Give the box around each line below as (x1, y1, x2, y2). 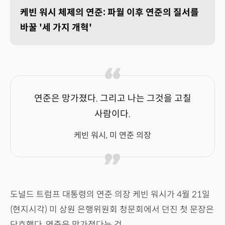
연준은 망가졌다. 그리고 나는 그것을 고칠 (34, 93, 191, 104)
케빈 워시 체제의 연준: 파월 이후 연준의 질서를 (20, 7, 199, 19)
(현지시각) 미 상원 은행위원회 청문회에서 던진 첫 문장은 (10, 204, 214, 215)
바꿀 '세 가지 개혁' (20, 22, 92, 34)
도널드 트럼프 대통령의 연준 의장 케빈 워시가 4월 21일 (10, 189, 210, 200)
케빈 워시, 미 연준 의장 (74, 130, 151, 141)
